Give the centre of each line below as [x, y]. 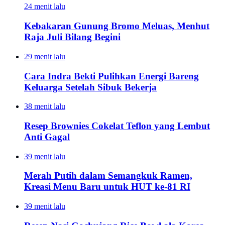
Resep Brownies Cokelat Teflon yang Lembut [117, 126]
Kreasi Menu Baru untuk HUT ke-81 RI [107, 187]
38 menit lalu [45, 106]
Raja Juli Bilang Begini [72, 37]
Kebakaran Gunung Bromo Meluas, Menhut [117, 26]
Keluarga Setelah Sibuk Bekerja [90, 87]
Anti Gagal [47, 137]
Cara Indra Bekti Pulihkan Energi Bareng [111, 76]
